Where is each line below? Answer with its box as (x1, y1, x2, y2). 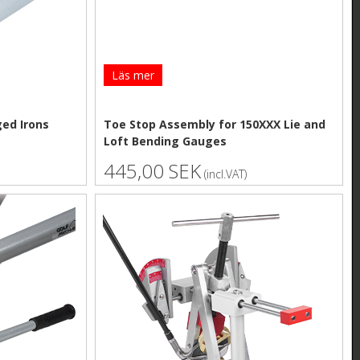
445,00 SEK (104, 157, 202, 185)
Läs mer (112, 67, 155, 84)
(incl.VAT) (201, 166, 247, 182)
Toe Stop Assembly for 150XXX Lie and (104, 117, 326, 132)
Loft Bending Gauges (104, 133, 227, 149)
